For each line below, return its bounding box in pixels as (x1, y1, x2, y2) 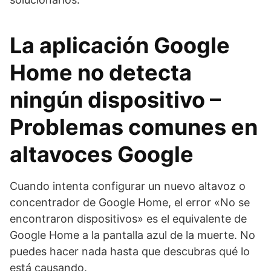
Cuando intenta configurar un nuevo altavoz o (10, 180, 246, 192)
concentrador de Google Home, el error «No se (10, 196, 250, 209)
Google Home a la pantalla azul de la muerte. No (10, 229, 255, 241)
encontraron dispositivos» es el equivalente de (10, 212, 247, 225)
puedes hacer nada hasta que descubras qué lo (10, 245, 250, 258)
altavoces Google (10, 141, 194, 168)
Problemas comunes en (10, 114, 258, 140)
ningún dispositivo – (10, 87, 221, 113)
